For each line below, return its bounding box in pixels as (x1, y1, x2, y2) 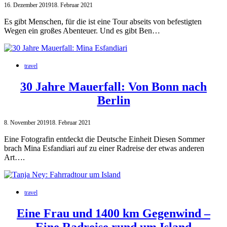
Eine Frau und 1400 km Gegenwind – (17, 206, 210, 220)
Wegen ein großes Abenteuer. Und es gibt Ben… (4, 26, 160, 35)
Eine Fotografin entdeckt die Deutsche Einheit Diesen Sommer (4, 134, 205, 143)
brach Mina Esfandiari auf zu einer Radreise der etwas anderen (4, 143, 204, 153)
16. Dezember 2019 (4, 1, 51, 9)
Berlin (97, 93, 130, 107)
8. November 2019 (4, 119, 49, 126)
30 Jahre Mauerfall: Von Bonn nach (20, 80, 207, 93)
